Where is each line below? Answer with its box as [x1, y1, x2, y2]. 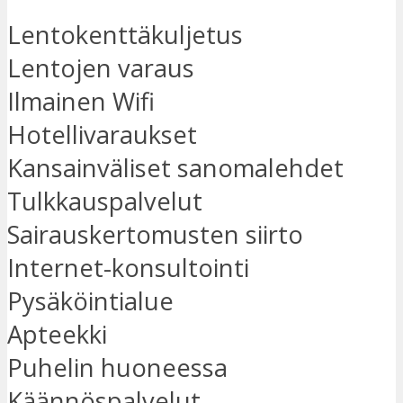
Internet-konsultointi [7, 251, 249, 285]
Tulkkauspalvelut [7, 184, 202, 219]
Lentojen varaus [7, 51, 194, 85]
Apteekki [7, 318, 107, 352]
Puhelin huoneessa [7, 351, 228, 385]
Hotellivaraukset [7, 118, 197, 152]
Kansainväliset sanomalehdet [7, 151, 344, 185]
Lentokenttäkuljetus [7, 18, 243, 52]
